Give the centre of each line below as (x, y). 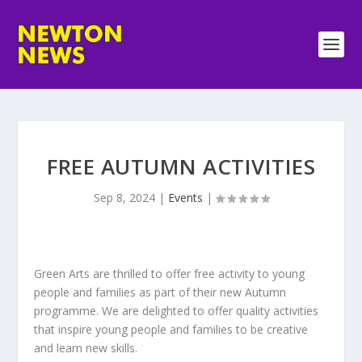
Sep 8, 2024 (124, 198)
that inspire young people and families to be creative (171, 329)
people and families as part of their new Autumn (160, 292)
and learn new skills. (86, 348)
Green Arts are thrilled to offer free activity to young (170, 274)
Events (185, 198)
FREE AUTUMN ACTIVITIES (181, 166)
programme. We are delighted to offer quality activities (177, 311)
